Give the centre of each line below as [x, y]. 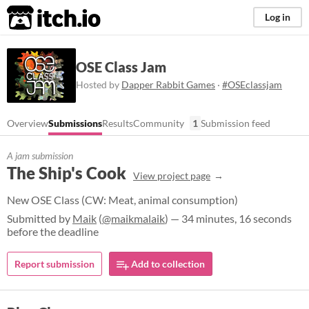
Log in [278, 17]
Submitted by [40, 218]
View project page [172, 176]
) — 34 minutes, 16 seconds [228, 218]
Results [118, 123]
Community [159, 123]
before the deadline [53, 231]
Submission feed [236, 123]
